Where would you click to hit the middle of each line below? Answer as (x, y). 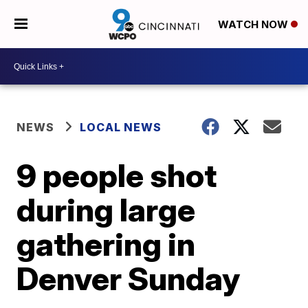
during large (106, 210)
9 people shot (117, 175)
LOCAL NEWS (121, 127)
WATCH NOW (254, 25)
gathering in (106, 244)
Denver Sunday (129, 278)
